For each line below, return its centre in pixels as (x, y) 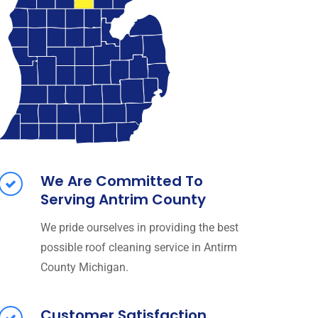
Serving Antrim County (123, 199)
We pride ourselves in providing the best (139, 227)
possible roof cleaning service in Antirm (138, 247)
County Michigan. (84, 267)
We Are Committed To (121, 181)
